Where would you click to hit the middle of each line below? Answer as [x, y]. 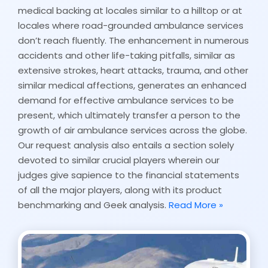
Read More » [196, 205]
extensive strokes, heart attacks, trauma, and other [133, 70]
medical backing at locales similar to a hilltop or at [130, 10]
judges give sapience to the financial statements [129, 175]
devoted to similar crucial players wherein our [119, 160]
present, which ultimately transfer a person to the [129, 115]
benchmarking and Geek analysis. [93, 205]
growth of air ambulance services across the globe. [133, 130]
